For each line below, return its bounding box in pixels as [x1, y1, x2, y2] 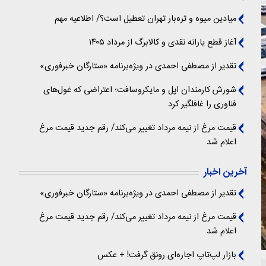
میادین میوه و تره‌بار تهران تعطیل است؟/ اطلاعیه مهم [55, 12, 236, 26]
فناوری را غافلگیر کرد [168, 97, 236, 112]
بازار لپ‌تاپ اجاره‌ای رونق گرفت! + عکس [97, 248, 236, 262]
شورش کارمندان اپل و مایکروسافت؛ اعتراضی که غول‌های [43, 83, 236, 97]
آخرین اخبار [204, 164, 247, 180]
